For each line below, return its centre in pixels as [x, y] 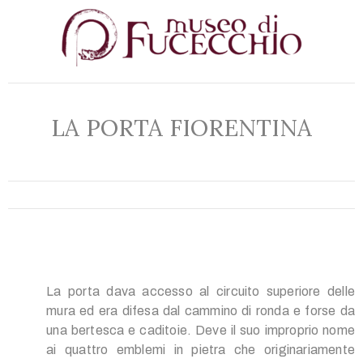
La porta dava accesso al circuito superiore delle [201, 292]
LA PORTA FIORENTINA [181, 128]
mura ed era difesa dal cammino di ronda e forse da [201, 311]
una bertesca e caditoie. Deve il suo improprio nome [201, 331]
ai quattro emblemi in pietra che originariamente [201, 350]
